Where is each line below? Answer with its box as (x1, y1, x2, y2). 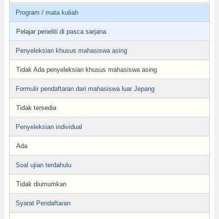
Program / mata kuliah (15, 9, 78, 16)
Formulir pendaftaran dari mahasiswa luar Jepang (15, 85, 154, 92)
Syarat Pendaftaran (15, 199, 70, 207)
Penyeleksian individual (15, 123, 82, 131)
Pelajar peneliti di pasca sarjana (16, 28, 106, 35)
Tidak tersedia (16, 104, 56, 111)
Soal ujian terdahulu (15, 161, 71, 169)
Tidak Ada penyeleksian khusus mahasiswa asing (16, 66, 157, 73)
